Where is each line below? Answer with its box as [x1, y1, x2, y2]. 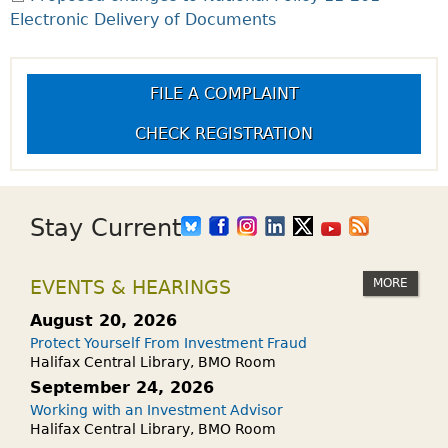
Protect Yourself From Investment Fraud [30, 335, 307, 351]
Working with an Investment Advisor [30, 402, 283, 418]
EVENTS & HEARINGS [30, 277, 231, 298]
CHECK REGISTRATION [135, 124, 313, 143]
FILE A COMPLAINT [149, 84, 299, 103]
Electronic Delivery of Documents [10, 10, 276, 29]
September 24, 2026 [30, 378, 214, 397]
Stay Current [30, 214, 181, 242]
